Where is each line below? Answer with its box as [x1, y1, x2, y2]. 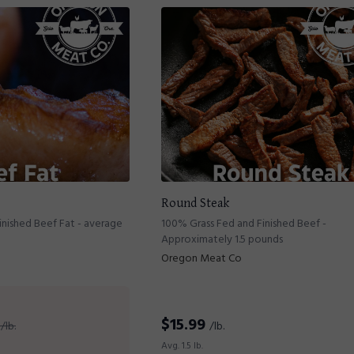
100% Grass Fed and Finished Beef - [161, 215, 326, 233]
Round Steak [161, 196, 229, 211]
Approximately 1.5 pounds [161, 231, 283, 249]
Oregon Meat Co [161, 250, 242, 268]
